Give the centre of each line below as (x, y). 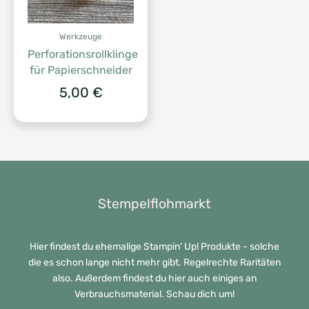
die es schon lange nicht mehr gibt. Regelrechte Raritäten (154, 263)
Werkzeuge (81, 36)
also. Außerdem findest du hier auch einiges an (154, 279)
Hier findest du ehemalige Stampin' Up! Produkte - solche (154, 247)
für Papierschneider (81, 70)
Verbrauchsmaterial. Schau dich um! (154, 295)
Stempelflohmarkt (154, 203)
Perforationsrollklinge (83, 54)
